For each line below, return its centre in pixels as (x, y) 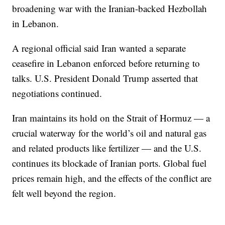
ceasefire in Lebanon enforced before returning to (106, 63)
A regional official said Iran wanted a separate (99, 48)
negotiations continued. (57, 93)
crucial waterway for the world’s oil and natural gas (109, 133)
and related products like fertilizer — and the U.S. (107, 148)
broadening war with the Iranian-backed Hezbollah (110, 8)
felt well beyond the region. (64, 193)
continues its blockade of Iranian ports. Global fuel (109, 163)
